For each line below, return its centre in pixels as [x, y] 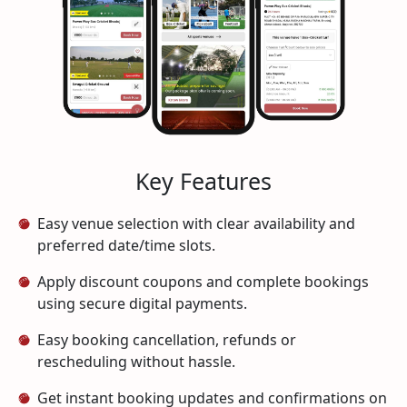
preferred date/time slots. [126, 246]
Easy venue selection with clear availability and [196, 224]
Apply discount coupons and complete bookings [203, 282]
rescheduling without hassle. [136, 362]
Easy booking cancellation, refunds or [167, 340]
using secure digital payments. [142, 304]
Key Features [203, 181]
